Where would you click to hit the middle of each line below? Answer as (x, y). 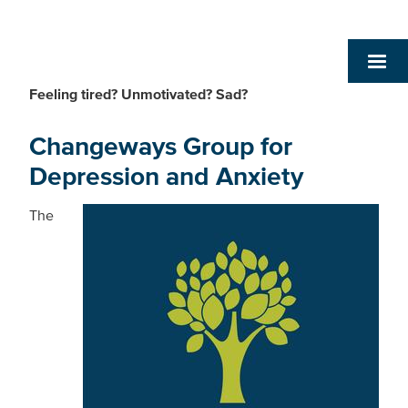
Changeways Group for (161, 146)
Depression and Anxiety (166, 176)
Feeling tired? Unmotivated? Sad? (138, 94)
